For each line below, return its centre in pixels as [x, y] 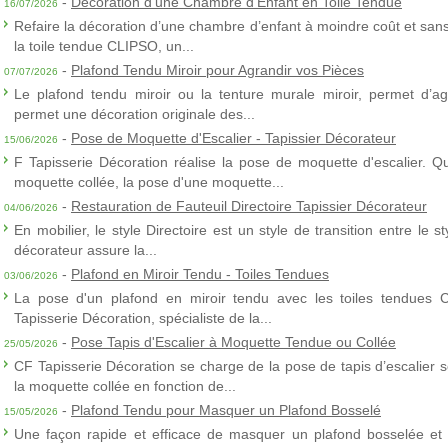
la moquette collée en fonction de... [125, 386]
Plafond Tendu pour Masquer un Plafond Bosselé [226, 410]
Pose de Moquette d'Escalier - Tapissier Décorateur [233, 138]
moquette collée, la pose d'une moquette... [149, 182]
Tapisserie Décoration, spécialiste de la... [143, 318]
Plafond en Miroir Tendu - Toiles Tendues [200, 274]
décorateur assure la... [85, 250]
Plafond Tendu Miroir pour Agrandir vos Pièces [217, 70]
